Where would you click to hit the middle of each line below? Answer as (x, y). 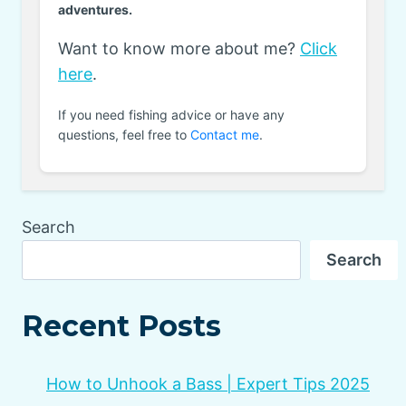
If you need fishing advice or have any (171, 114)
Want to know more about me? (179, 48)
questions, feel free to (124, 134)
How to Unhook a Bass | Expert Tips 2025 (208, 384)
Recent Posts (121, 326)
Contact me (225, 134)
